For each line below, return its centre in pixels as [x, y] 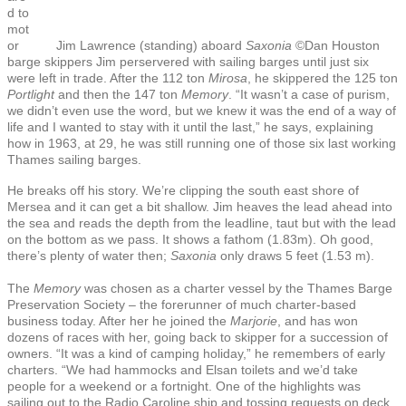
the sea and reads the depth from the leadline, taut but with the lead [202, 222]
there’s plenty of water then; [89, 255]
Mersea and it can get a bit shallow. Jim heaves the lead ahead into [200, 206]
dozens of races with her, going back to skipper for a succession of [198, 337]
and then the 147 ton [118, 94]
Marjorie [254, 320]
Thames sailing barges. [74, 159]
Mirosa [228, 77]
